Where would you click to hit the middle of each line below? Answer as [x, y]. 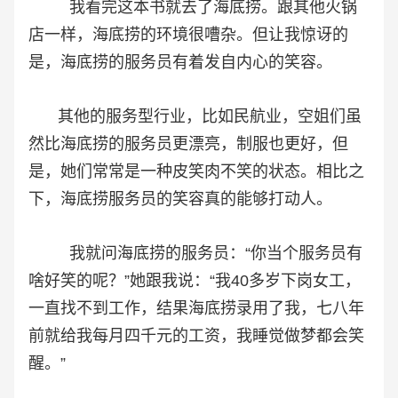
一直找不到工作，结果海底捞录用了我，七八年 [196, 309]
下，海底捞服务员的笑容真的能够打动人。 [180, 199]
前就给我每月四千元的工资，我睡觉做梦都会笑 [196, 336]
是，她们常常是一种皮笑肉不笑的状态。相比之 [196, 172]
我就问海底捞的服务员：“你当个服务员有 [195, 254]
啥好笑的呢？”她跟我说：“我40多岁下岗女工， [195, 281]
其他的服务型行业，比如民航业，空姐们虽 [195, 117]
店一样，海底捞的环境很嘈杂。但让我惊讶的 [188, 35]
